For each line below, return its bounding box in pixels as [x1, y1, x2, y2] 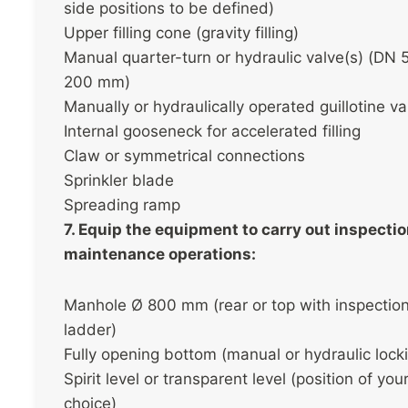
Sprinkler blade [64, 170, 174, 189]
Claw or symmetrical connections [64, 146, 305, 165]
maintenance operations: [64, 244, 256, 263]
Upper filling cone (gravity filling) [64, 23, 299, 42]
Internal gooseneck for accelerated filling [64, 121, 361, 140]
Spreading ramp [64, 195, 180, 214]
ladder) [64, 321, 117, 340]
